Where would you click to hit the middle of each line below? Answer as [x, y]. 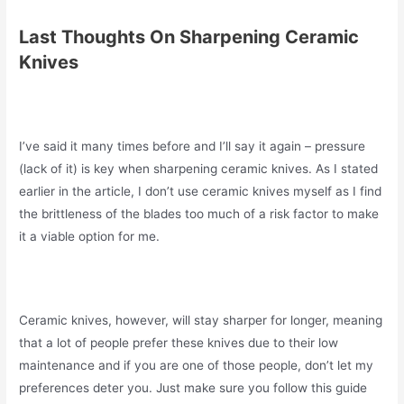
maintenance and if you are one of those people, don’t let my [197, 366]
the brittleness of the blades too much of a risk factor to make [199, 213]
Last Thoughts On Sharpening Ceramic [189, 37]
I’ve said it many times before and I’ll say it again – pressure [193, 146]
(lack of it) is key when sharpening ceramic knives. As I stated [199, 168]
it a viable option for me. [90, 236]
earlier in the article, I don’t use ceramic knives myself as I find [201, 191]
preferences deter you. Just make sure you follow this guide [193, 388]
